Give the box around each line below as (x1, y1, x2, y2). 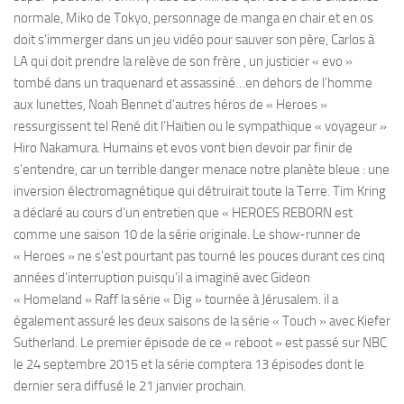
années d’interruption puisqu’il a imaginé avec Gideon (14, 269, 310, 286)
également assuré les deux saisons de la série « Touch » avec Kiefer (14, 312, 390, 329)
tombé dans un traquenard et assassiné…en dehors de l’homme (14, 74, 372, 91)
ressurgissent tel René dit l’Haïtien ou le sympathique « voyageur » (14, 117, 387, 134)
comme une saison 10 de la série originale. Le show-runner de (14, 225, 361, 243)
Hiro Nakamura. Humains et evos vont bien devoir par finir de (14, 139, 353, 156)
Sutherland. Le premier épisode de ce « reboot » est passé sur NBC (14, 334, 387, 351)
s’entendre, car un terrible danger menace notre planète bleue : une (14, 161, 390, 178)
